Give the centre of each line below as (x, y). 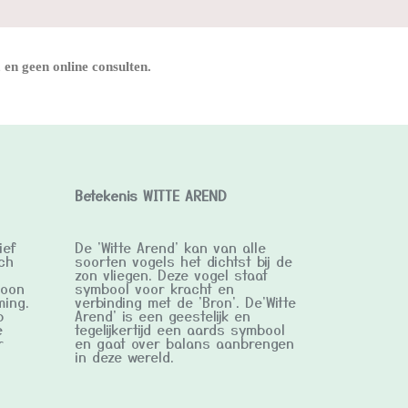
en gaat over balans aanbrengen (184, 343)
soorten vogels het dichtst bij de (184, 261)
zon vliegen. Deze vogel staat (171, 275)
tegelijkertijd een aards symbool (180, 330)
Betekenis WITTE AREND (151, 196)
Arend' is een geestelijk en (163, 316)
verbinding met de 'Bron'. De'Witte (185, 302)
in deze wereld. (124, 357)
